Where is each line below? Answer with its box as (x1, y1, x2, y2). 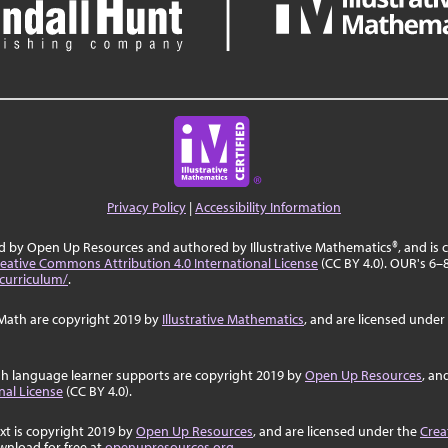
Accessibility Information (195, 198, 341, 216)
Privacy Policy (107, 198, 186, 216)
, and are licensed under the (253, 422, 420, 440)
